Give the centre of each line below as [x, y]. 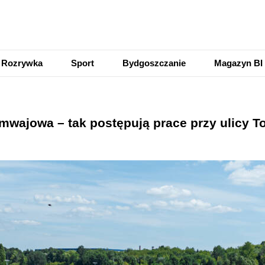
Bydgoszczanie [154, 63]
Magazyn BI [238, 63]
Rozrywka [22, 63]
